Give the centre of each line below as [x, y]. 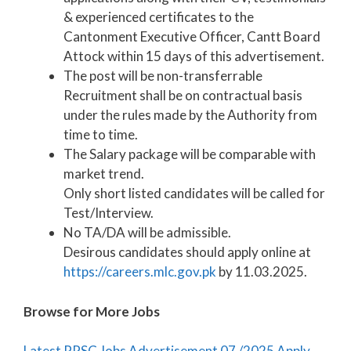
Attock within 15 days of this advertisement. [194, 56]
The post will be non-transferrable [163, 76]
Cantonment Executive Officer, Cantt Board [192, 37]
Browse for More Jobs [92, 311]
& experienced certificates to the [159, 17]
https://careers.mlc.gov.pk [141, 272]
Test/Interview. [109, 213]
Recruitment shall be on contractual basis [183, 96]
